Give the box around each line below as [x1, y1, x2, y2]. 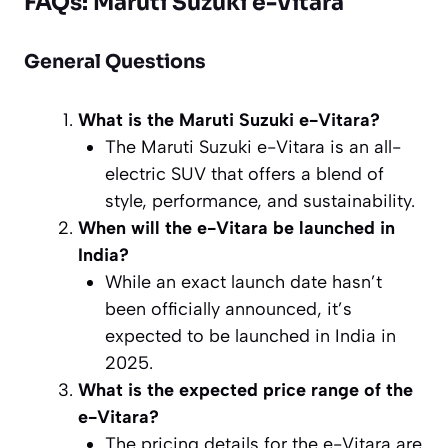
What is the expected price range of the [78, 378, 413, 401]
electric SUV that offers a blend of [105, 162, 384, 185]
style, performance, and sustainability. [105, 189, 415, 212]
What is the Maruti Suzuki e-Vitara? [78, 108, 380, 131]
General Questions [24, 49, 206, 74]
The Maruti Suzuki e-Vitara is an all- [105, 135, 401, 158]
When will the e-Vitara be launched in [78, 216, 395, 239]
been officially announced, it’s [105, 297, 352, 320]
